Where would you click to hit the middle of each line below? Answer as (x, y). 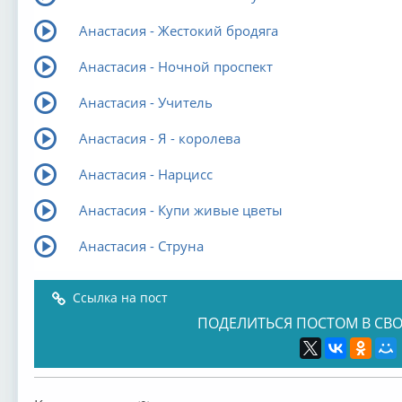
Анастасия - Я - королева (159, 138)
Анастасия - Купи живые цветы (180, 210)
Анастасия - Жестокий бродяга (178, 31)
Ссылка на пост (120, 297)
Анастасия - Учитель (145, 102)
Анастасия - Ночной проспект (175, 66)
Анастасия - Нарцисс (145, 174)
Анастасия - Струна (141, 246)
